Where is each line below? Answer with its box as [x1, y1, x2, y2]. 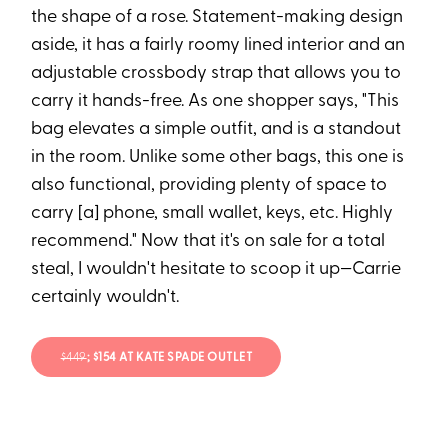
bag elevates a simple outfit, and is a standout [31, 119, 402, 139]
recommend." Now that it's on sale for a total [31, 231, 386, 251]
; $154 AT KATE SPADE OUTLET [86, 352, 253, 365]
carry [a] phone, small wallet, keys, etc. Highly [31, 203, 394, 223]
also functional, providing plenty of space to [31, 175, 388, 195]
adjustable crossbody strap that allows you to [31, 63, 402, 83]
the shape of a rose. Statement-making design [31, 7, 404, 27]
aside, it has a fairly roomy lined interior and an [31, 35, 406, 55]
